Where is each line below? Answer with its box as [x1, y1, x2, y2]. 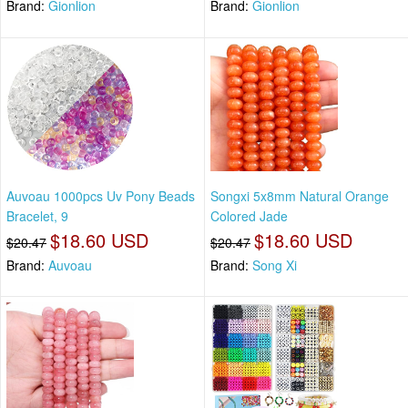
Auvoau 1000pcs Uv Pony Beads [6, 186, 195, 205]
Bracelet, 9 [6, 206, 68, 225]
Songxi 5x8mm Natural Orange [210, 186, 389, 205]
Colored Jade [210, 206, 288, 225]
